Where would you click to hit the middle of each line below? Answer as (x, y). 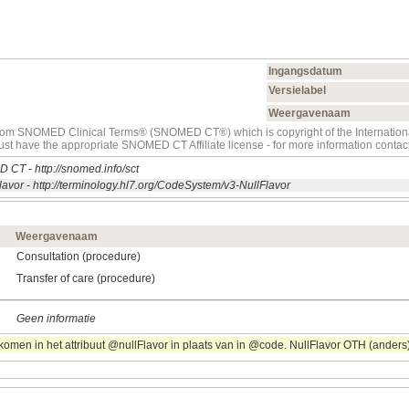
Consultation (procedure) (79, 257)
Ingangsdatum (305, 72)
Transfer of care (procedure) (86, 279)
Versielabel (297, 91)
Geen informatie (56, 319)
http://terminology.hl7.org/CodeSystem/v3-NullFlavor (162, 186)
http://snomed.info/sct (87, 169)
